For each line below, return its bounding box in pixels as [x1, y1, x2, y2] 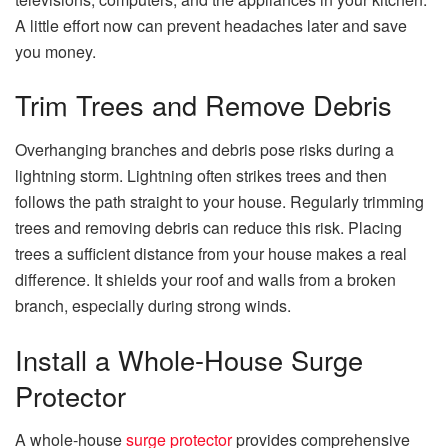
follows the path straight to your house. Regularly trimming [15, 189, 424, 213]
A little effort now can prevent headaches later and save [15, 13, 407, 37]
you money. [15, 39, 96, 63]
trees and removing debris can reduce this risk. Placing [15, 215, 402, 239]
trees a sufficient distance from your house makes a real [15, 241, 407, 265]
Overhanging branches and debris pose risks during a [15, 137, 394, 161]
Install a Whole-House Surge [15, 339, 363, 379]
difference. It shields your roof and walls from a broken [15, 267, 396, 291]
